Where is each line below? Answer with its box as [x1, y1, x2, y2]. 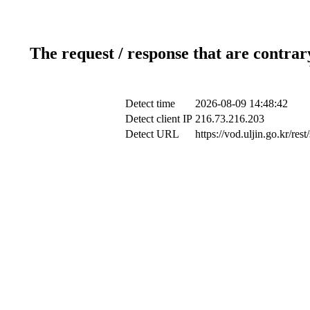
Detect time [125, 97, 175, 109]
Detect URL [125, 127, 179, 140]
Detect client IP [125, 112, 192, 125]
